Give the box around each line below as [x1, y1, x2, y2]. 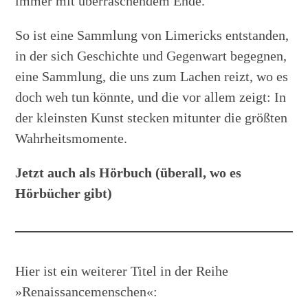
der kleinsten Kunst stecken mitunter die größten [15, 109, 288, 125]
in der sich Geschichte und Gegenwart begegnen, [15, 47, 287, 63]
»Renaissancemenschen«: [15, 283, 158, 299]
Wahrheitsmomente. [15, 130, 128, 146]
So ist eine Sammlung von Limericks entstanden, [15, 27, 289, 43]
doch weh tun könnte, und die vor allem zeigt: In [15, 89, 287, 104]
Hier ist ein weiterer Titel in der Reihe [15, 263, 229, 278]
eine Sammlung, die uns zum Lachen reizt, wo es [15, 68, 289, 84]
